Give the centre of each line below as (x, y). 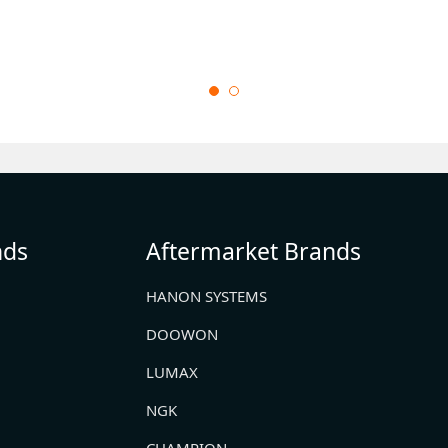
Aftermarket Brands (253, 251)
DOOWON (182, 334)
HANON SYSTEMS (206, 296)
